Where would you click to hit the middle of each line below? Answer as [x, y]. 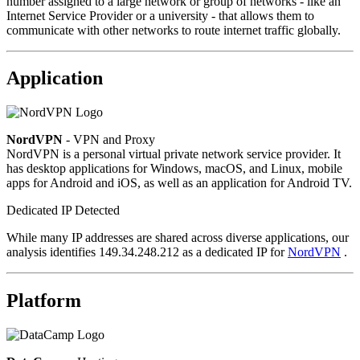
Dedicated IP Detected [63, 211]
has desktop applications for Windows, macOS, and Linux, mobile [174, 169]
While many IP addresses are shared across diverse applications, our [178, 238]
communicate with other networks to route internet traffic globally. [174, 30]
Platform [44, 301]
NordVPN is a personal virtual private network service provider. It [174, 154]
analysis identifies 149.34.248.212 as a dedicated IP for [147, 252]
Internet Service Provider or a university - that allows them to [160, 15]
